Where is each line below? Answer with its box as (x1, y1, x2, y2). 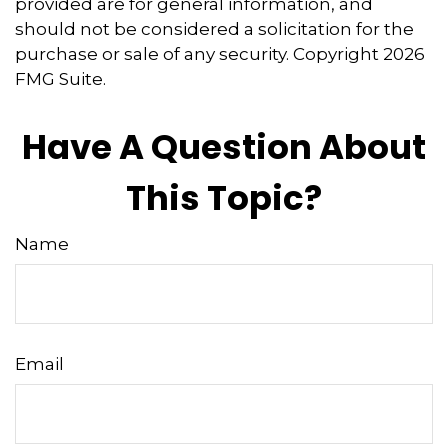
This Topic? (126, 173, 322, 222)
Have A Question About (22, 122, 426, 171)
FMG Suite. (15, 68, 106, 89)
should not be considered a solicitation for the (15, 18, 414, 39)
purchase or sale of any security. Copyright (15, 43, 383, 64)
